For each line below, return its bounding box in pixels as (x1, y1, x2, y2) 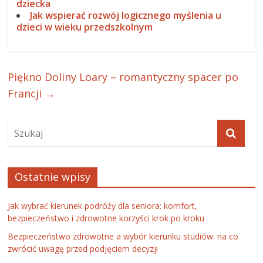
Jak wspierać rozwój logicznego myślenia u (30, 9, 222, 22)
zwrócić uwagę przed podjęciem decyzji (8, 243, 159, 255)
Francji (8, 86, 45, 101)
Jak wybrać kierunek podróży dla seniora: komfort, (8, 200, 198, 212)
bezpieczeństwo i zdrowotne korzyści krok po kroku (8, 213, 205, 224)
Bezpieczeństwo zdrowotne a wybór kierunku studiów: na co (8, 231, 239, 242)
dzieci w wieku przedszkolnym (16, 21, 153, 34)
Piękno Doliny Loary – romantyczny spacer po (8, 70, 239, 85)
